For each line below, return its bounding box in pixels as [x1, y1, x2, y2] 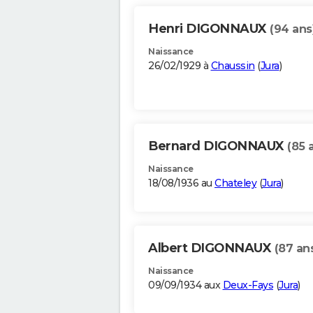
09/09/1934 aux [148, 279, 223, 292]
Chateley [214, 177, 256, 190]
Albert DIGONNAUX [148, 240, 275, 256]
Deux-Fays [222, 279, 273, 292]
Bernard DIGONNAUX [148, 138, 287, 154]
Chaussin [210, 59, 255, 73]
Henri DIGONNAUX [148, 21, 270, 37]
